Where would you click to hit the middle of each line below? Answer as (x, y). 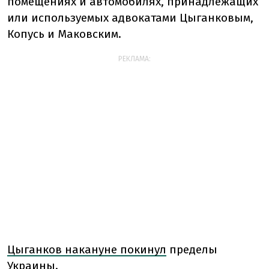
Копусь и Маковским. (64, 34)
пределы (192, 249)
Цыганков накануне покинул (87, 249)
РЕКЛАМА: (134, 59)
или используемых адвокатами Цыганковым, (130, 18)
